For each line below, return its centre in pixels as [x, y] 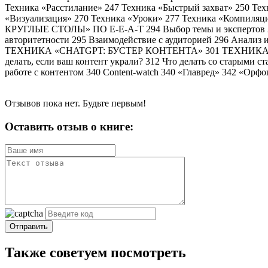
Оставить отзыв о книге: [69, 126]
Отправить [29, 227]
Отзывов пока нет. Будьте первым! [75, 103]
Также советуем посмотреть [95, 253]
